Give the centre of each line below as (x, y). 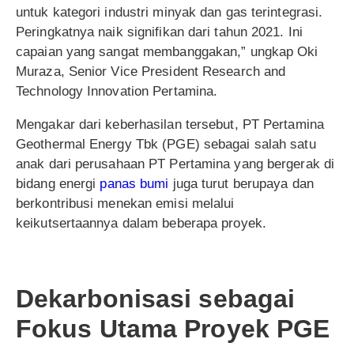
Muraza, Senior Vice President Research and (151, 71)
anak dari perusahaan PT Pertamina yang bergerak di (175, 164)
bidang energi (58, 183)
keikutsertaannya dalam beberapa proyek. (141, 223)
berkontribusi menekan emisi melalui (125, 203)
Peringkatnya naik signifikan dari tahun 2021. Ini (159, 32)
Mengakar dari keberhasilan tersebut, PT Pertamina (170, 124)
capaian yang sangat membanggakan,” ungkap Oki (167, 51)
